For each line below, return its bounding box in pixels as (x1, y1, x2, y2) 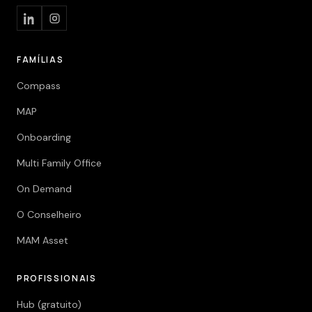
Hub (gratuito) (17, 298, 81, 311)
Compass (17, 79, 61, 92)
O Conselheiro (17, 208, 81, 221)
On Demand (17, 182, 72, 195)
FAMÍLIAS (17, 54, 64, 65)
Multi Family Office (17, 157, 102, 169)
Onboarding (17, 131, 71, 143)
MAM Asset (17, 234, 68, 247)
